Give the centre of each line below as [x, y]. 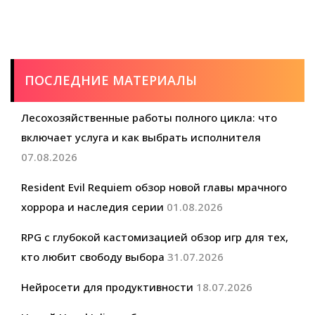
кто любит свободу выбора [93, 256]
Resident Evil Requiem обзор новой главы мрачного [154, 187]
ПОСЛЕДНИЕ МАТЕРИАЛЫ [111, 80]
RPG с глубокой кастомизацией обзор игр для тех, [155, 237]
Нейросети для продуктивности [107, 287]
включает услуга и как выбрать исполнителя [141, 137]
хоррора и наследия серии [92, 206]
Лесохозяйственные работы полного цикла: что [149, 117]
